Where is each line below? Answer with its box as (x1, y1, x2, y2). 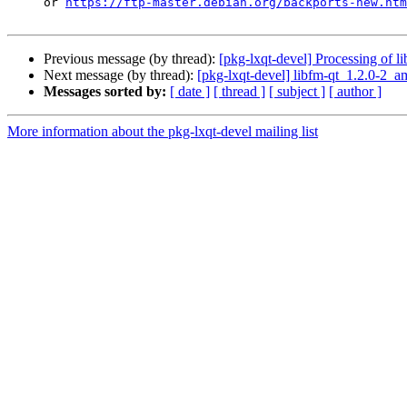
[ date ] (170, 84, 210, 100)
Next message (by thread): (44, 67, 197, 84)
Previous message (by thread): (44, 51, 219, 67)
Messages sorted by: (44, 84, 166, 100)
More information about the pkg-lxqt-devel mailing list (7, 124, 318, 140)
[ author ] (329, 84, 382, 100)
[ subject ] (269, 84, 325, 100)
